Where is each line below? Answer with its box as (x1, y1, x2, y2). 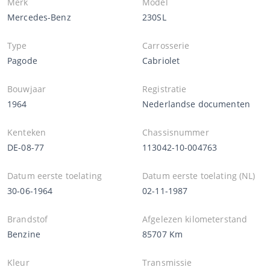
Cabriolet (142, 54, 180, 66)
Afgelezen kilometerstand (142, 213, 248, 225)
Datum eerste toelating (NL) (142, 169, 256, 181)
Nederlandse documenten (142, 98, 250, 110)
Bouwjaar (7, 83, 46, 95)
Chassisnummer (142, 126, 209, 138)
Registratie (142, 83, 187, 95)
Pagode (7, 54, 37, 66)
